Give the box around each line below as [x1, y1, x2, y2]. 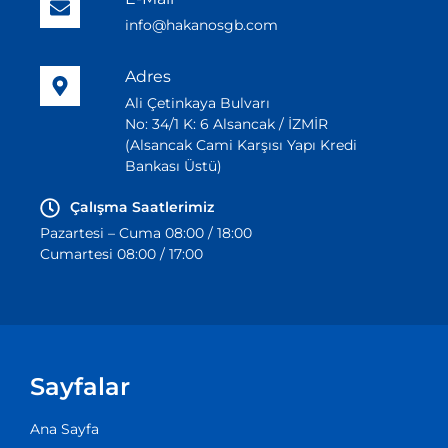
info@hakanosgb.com [125, 16, 279, 35]
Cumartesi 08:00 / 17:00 [40, 245, 203, 264]
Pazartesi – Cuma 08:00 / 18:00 [40, 224, 252, 243]
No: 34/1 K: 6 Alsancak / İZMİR [125, 115, 329, 134]
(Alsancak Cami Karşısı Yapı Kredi [125, 136, 358, 155]
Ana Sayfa [30, 420, 99, 439]
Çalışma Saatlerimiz [70, 198, 214, 217]
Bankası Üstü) [125, 157, 223, 176]
